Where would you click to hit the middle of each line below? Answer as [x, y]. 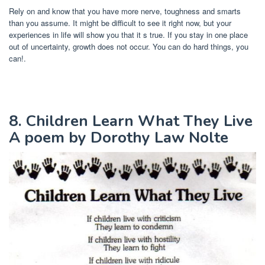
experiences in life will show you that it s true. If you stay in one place [128, 35]
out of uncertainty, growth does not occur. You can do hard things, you [129, 47]
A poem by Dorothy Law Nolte [119, 138]
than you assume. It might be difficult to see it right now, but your [120, 23]
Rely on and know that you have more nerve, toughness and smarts [125, 11]
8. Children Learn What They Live [131, 121]
